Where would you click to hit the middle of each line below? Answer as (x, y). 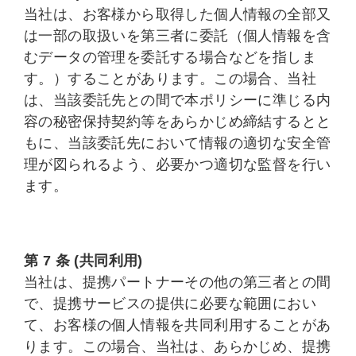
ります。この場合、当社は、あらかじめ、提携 (178, 346)
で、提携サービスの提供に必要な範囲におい (170, 304)
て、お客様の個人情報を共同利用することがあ (178, 325)
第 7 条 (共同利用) (83, 261)
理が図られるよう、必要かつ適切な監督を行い (178, 164)
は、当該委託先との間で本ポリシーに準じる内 (178, 100)
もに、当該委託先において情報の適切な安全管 (178, 143)
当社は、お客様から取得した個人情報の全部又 (178, 14)
